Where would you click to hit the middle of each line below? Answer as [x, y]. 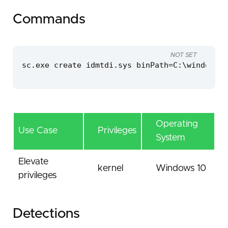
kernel [110, 168]
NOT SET [184, 55]
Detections [46, 214]
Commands [49, 20]
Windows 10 [181, 168]
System [170, 138]
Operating [177, 124]
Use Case [38, 131]
